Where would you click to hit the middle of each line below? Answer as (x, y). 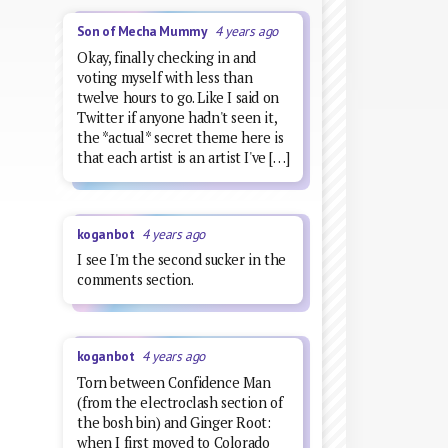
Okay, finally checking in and (166, 57)
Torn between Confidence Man (174, 382)
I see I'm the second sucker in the (181, 260)
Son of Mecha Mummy (146, 31)
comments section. (135, 280)
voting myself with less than (165, 77)
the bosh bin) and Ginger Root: (174, 422)
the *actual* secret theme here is (180, 137)
